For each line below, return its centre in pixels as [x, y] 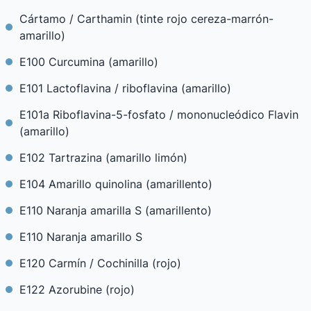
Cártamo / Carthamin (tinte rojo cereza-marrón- [146, 19]
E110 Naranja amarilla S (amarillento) [116, 210]
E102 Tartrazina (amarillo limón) [103, 158]
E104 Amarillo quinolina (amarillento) [116, 184]
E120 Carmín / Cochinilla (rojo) [100, 263]
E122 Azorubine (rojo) [77, 289]
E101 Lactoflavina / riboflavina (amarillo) [125, 88]
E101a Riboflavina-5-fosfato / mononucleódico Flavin [159, 115]
